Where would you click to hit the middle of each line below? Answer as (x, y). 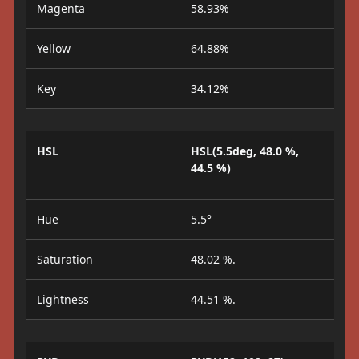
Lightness (63, 300)
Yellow (53, 49)
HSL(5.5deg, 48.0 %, (245, 151)
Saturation (65, 260)
